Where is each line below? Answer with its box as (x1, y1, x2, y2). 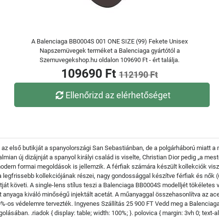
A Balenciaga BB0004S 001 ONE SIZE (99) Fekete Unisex (31, 38, 188, 45)
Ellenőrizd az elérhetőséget (66, 89, 171, 100)
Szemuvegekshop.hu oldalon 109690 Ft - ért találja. (40, 56, 179, 64)
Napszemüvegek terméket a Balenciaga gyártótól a (39, 47, 180, 54)
